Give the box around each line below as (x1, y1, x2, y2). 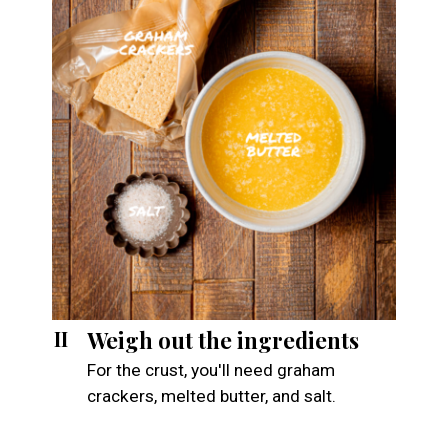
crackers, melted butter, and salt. (86, 386, 336, 407)
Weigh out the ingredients (86, 324, 359, 354)
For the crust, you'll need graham (86, 360, 335, 381)
